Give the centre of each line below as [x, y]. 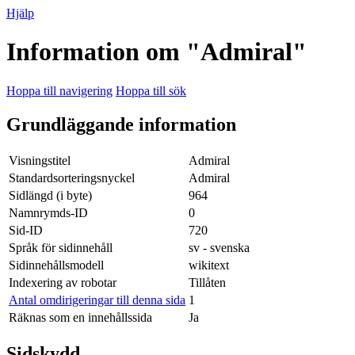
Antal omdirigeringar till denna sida [97, 300]
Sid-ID [26, 230]
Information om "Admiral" [157, 52]
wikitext [209, 265]
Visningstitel [40, 160]
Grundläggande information [121, 124]
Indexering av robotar [63, 282]
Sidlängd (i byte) [50, 195]
